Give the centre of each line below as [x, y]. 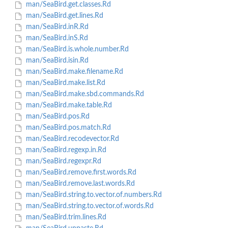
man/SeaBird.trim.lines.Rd [65, 218]
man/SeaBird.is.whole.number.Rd [76, 50]
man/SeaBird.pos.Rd [56, 117]
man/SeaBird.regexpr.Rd [62, 162]
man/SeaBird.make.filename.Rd [73, 72]
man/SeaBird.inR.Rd [56, 27]
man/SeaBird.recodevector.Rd [71, 139]
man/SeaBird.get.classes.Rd [67, 5]
